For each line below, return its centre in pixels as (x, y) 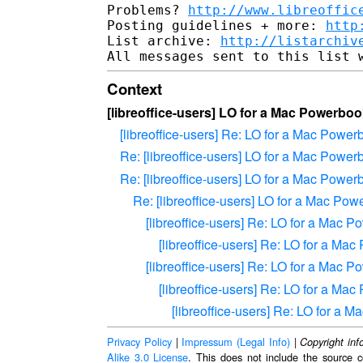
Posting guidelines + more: (216, 25)
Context (135, 88)
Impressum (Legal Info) (236, 341)
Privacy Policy (139, 341)
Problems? (147, 10)
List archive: (164, 41)
